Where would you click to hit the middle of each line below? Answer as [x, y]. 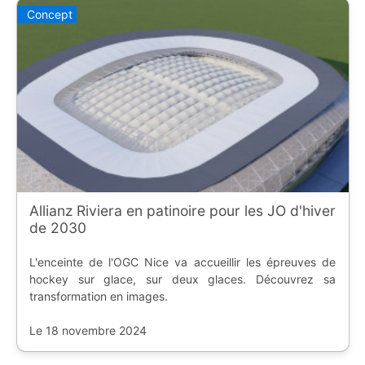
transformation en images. [98, 296]
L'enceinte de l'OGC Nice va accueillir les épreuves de [182, 262]
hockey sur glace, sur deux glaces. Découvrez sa [182, 279]
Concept [49, 15]
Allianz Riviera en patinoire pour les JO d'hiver [182, 210]
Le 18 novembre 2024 [88, 330]
